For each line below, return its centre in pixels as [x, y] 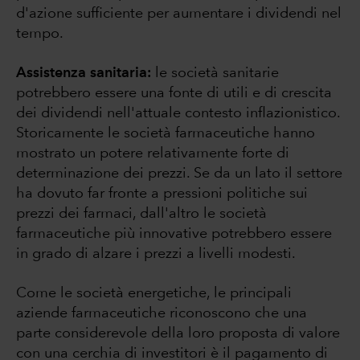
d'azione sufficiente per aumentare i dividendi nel [179, 14]
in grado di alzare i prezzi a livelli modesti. [156, 254]
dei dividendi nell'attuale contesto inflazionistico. [178, 114]
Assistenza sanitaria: [84, 74]
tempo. [40, 34]
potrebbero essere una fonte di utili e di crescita [174, 94]
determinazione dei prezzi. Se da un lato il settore [179, 174]
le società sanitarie [215, 74]
